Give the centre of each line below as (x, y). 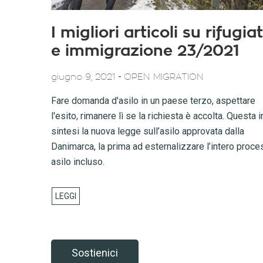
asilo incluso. (78, 162)
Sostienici (95, 253)
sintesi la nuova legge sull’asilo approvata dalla (148, 131)
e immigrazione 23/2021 (145, 51)
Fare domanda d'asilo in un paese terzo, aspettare (153, 101)
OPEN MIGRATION (164, 77)
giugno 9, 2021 (83, 77)
